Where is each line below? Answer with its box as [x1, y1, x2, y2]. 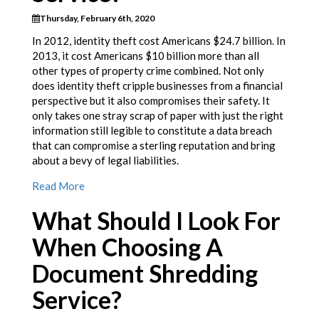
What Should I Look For [32, 206, 281, 236]
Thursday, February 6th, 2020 [40, 13, 155, 24]
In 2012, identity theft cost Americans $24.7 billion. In [32, 34, 286, 48]
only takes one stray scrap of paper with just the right [32, 109, 283, 122]
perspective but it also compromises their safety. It [32, 94, 270, 108]
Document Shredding [32, 259, 258, 288]
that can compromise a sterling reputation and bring [32, 139, 276, 152]
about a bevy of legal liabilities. [32, 154, 179, 167]
